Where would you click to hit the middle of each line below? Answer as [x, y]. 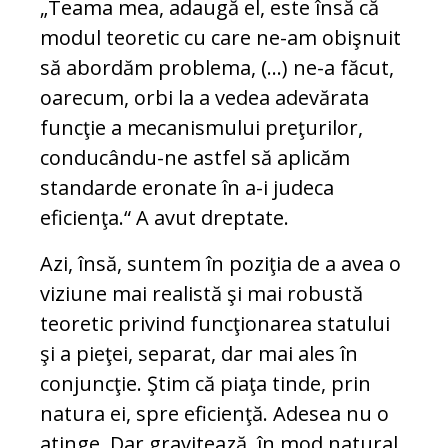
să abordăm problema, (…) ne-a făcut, [217, 68]
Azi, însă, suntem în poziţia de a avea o [220, 264]
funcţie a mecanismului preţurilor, [201, 128]
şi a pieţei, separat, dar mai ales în [199, 354]
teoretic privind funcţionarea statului [215, 324]
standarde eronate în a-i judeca [187, 188]
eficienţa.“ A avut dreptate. [164, 218]
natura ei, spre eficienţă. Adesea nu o [214, 414]
